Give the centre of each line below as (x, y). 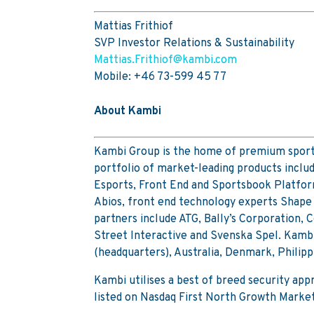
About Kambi (128, 111)
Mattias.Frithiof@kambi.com (166, 60)
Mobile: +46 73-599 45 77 (161, 77)
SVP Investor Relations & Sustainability (194, 43)
